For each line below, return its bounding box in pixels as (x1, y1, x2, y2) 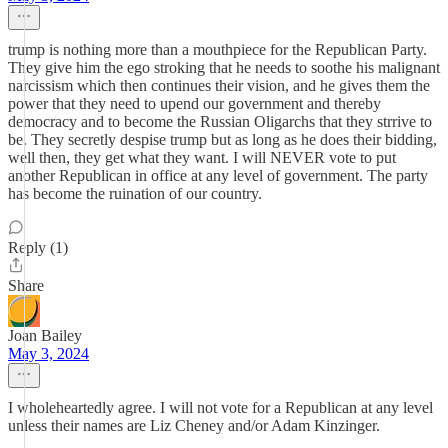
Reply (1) (8, 239, 68, 256)
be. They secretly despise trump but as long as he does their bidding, (8, 131, 437, 148)
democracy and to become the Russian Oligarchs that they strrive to (8, 113, 432, 130)
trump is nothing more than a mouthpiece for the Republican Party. (8, 41, 427, 58)
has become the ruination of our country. (8, 185, 262, 202)
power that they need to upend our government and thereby (8, 95, 381, 112)
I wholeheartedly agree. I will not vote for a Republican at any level (8, 399, 433, 416)
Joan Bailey (8, 327, 82, 344)
